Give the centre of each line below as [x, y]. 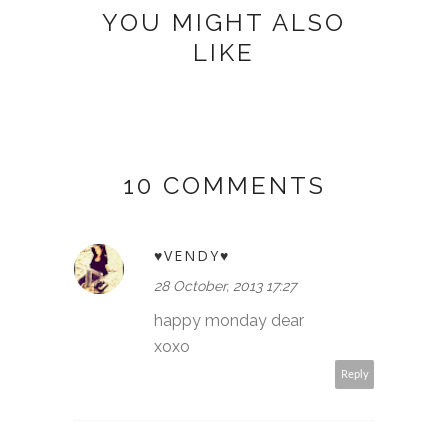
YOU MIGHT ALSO [224, 22]
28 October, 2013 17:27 [225, 285]
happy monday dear [229, 320]
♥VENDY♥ [192, 255]
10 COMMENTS [224, 185]
